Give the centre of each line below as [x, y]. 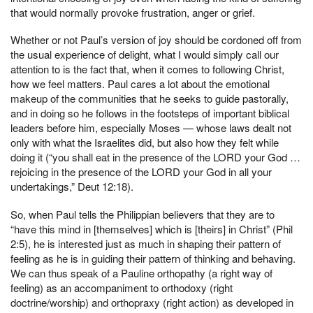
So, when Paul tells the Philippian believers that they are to [143, 214]
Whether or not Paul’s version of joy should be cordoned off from [156, 40]
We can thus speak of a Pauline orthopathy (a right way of [141, 273]
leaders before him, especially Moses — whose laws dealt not [151, 128]
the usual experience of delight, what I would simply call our [145, 54]
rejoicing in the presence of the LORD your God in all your [141, 172]
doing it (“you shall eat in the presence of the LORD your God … [155, 157]
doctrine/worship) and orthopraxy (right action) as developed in [152, 303]
